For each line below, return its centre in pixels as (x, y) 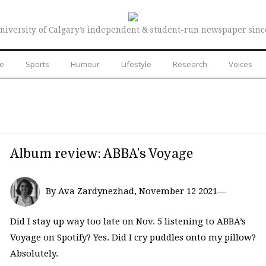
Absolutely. (35, 254)
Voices (240, 64)
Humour (85, 64)
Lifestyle (136, 64)
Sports (37, 64)
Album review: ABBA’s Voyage (101, 153)
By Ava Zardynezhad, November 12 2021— (136, 191)
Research (190, 64)
